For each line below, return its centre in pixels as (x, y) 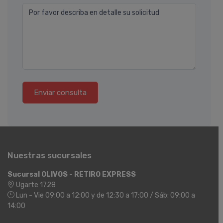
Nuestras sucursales (50, 156)
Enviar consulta (60, 93)
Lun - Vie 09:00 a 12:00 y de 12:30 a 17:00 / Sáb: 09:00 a (105, 196)
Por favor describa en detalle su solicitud (94, 13)
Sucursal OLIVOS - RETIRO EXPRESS (72, 175)
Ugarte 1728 (35, 185)
